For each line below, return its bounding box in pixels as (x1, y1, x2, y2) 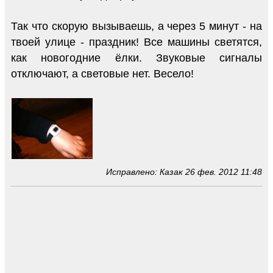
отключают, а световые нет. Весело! (11, 68, 194, 80)
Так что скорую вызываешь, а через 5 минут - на (11, 20, 262, 33)
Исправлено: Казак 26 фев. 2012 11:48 (106, 167, 262, 177)
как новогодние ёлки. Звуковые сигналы (11, 52, 262, 65)
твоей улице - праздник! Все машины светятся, (11, 36, 262, 49)
